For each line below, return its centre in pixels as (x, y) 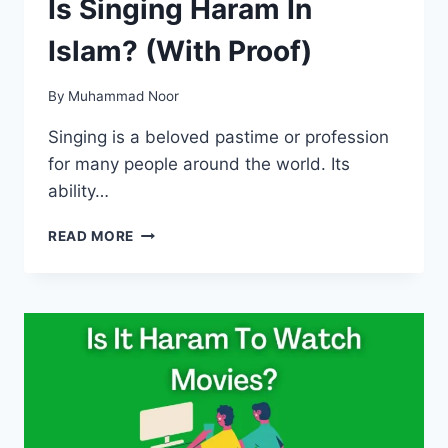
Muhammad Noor (124, 95)
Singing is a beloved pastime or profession (218, 136)
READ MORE (91, 235)
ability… (78, 190)
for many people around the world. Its (199, 163)
